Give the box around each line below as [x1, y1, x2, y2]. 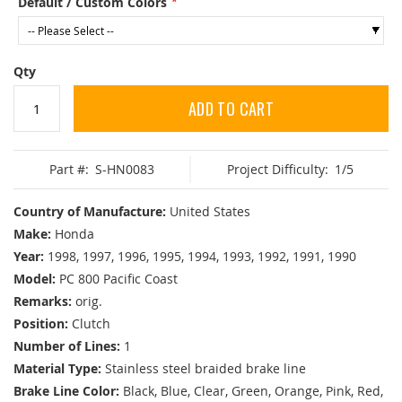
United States [170, 203, 250, 221]
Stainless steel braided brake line [105, 360, 306, 378]
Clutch [72, 315, 110, 333]
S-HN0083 [94, 161, 154, 179]
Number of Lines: [13, 337, 120, 355]
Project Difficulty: [226, 161, 328, 179]
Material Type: [13, 360, 101, 378]
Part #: [48, 161, 89, 179]
